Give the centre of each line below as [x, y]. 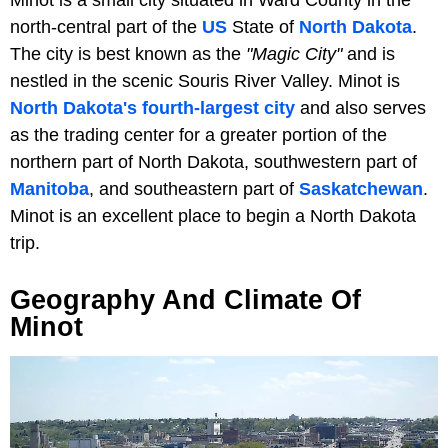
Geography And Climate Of [185, 299]
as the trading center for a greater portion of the [198, 134]
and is [368, 53]
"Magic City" [294, 53]
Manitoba [49, 188]
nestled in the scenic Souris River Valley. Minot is [205, 80]
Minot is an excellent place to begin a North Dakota [213, 215]
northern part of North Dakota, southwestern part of [213, 161]
